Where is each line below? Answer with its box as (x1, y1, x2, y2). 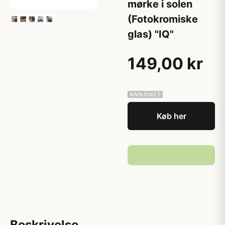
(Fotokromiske (128, 13, 198, 25)
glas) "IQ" (128, 28, 174, 40)
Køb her (156, 111, 186, 121)
